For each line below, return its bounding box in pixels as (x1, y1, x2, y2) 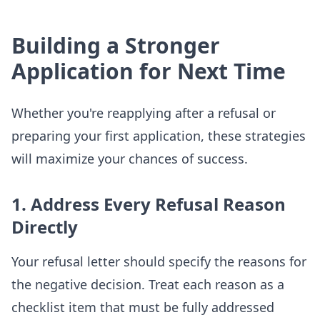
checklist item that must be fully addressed (11, 299, 274, 316)
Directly (11, 215, 78, 239)
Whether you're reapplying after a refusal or (11, 104, 276, 121)
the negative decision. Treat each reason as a (11, 276, 284, 293)
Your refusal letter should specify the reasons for (11, 253, 306, 270)
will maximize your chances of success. (11, 150, 248, 167)
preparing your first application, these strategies (11, 127, 306, 144)
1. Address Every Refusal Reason (11, 192, 286, 216)
